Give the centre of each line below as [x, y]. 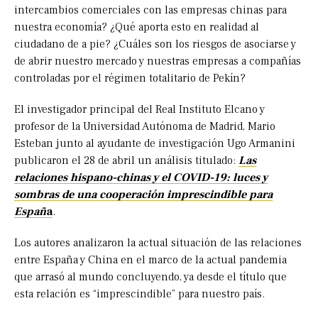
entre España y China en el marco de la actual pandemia [150, 260]
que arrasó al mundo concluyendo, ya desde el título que [150, 277]
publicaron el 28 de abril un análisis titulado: [126, 161]
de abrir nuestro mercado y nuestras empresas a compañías [158, 61]
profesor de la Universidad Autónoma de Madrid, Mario [145, 127]
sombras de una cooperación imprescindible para [143, 195]
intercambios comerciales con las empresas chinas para [150, 10]
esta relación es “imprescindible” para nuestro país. [139, 294]
